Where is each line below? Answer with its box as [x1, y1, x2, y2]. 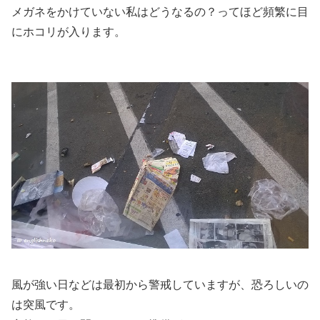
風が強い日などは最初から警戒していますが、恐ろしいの [11, 279, 309, 291]
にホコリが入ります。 [11, 25, 126, 38]
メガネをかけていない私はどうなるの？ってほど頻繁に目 [11, 5, 309, 18]
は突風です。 [11, 299, 80, 311]
